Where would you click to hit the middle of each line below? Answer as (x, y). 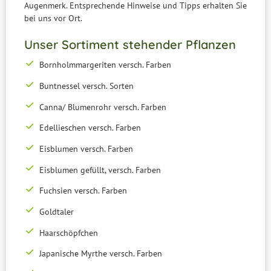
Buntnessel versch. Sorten (86, 86)
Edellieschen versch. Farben (90, 128)
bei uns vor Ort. (54, 18)
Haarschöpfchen (68, 233)
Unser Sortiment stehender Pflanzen (130, 44)
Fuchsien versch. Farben (83, 191)
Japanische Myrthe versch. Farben (100, 254)
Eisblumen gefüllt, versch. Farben (100, 170)
